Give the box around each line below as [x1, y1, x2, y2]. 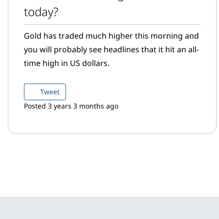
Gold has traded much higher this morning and [24, 30, 199, 41]
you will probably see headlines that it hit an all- [24, 44, 199, 55]
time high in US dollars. [24, 58, 109, 68]
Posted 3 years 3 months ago [24, 101, 118, 110]
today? [24, 3, 58, 20]
